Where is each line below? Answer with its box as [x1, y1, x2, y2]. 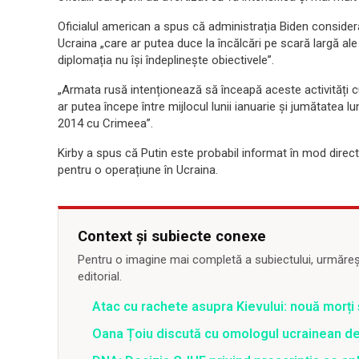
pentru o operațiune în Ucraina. [58, 162, 218, 177]
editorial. [78, 268, 122, 284]
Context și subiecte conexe [78, 227, 266, 244]
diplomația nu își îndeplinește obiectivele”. [58, 52, 274, 67]
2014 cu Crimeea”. [58, 115, 153, 131]
